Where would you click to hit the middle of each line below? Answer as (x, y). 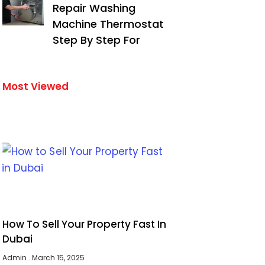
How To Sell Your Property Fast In (85, 224)
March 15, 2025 (58, 258)
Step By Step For (97, 40)
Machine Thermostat (109, 24)
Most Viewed (36, 86)
